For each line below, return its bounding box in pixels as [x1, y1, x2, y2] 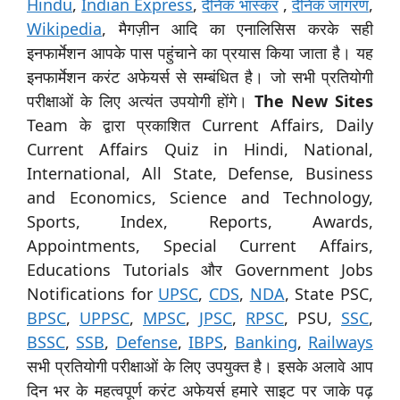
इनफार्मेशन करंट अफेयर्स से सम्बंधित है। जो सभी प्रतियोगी [27, 65, 373, 87]
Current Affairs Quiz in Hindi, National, [27, 137, 373, 160]
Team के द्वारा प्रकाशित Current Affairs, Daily [27, 113, 373, 136]
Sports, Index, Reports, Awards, [27, 210, 373, 232]
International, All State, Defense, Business [27, 162, 373, 184]
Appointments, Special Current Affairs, [27, 234, 373, 256]
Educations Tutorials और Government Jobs [27, 258, 373, 280]
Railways [308, 330, 374, 353]
